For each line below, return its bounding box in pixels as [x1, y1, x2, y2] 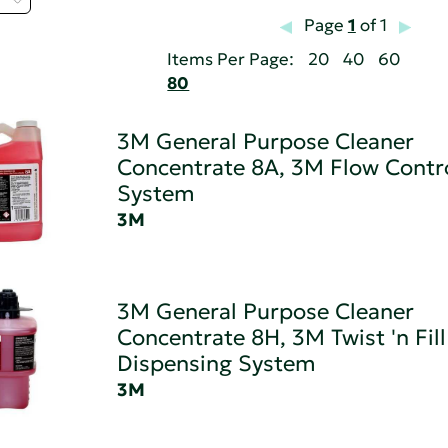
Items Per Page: [167, 49, 295, 71]
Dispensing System [116, 350, 316, 378]
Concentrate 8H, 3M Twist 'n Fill [116, 324, 446, 352]
